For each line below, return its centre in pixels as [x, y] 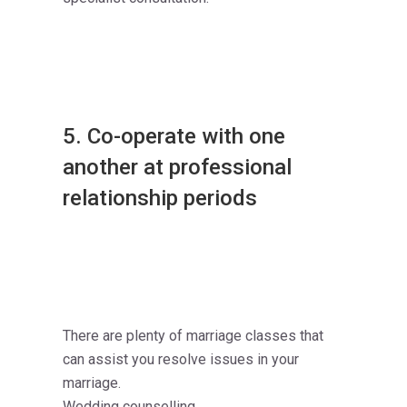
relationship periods [160, 199]
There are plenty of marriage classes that [193, 336]
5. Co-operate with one [174, 137]
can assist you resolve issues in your [181, 360]
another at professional [177, 168]
